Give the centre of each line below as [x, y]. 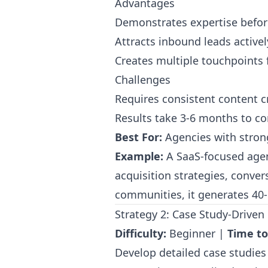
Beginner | [197, 233]
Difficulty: [141, 233]
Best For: [138, 137]
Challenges [143, 80]
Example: [139, 156]
